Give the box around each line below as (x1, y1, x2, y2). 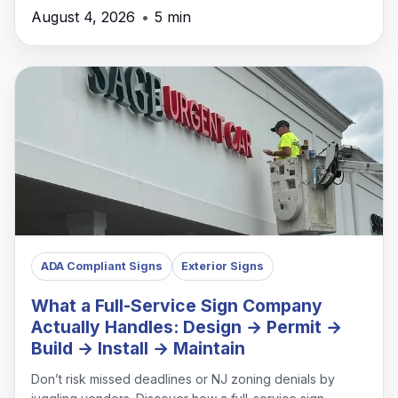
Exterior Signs (181, 259, 265, 274)
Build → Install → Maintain (31, 337, 246, 359)
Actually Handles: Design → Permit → (31, 315, 343, 338)
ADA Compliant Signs (40, 259, 163, 274)
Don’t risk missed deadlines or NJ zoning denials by (31, 370, 336, 386)
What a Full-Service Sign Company (31, 294, 323, 316)
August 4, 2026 (31, 8, 136, 27)
